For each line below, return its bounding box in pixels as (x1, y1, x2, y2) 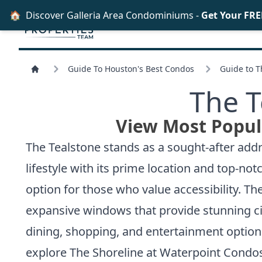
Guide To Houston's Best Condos (68, 63, 194, 74)
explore (26, 244, 70, 260)
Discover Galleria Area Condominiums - (26, 9, 201, 22)
